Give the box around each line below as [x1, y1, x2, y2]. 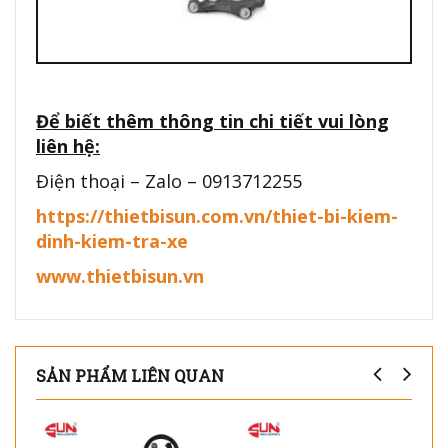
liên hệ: [36, 134, 100, 159]
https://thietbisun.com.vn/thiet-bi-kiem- [36, 204, 398, 229]
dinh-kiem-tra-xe [36, 229, 188, 254]
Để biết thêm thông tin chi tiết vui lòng [36, 109, 389, 134]
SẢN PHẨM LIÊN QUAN [36, 365, 224, 387]
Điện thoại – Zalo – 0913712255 [36, 169, 302, 194]
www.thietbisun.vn [36, 264, 204, 289]
